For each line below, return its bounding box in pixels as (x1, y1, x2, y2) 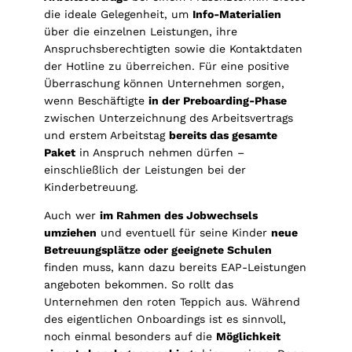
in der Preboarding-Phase (148, 93, 287, 107)
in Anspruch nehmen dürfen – (75, 145, 244, 159)
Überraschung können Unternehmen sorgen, (44, 76, 284, 90)
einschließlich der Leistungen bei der (44, 163, 246, 176)
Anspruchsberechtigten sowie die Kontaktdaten (44, 42, 302, 55)
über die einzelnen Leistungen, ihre (44, 24, 237, 38)
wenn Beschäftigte (44, 93, 148, 107)
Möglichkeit (216, 329, 280, 343)
